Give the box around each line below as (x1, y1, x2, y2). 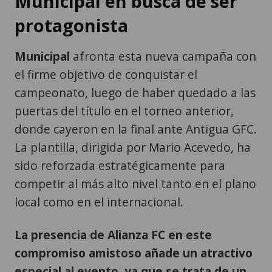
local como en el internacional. (15, 194, 183, 211)
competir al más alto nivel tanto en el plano (15, 175, 256, 192)
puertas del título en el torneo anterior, (15, 103, 234, 120)
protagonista (15, 13, 128, 38)
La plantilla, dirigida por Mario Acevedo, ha (15, 139, 251, 156)
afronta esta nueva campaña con (70, 48, 256, 65)
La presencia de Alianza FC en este (15, 226, 212, 243)
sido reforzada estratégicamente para (15, 157, 225, 174)
